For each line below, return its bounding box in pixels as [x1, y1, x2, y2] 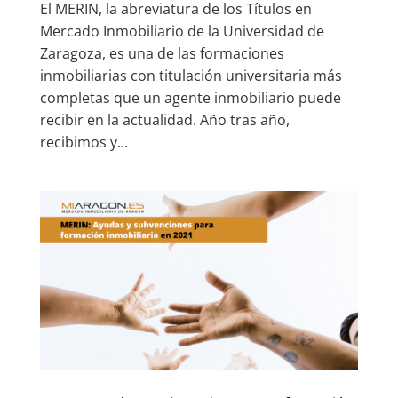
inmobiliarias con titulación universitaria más [39, 65, 342, 85]
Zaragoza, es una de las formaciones [39, 43, 284, 63]
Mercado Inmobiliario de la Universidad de [39, 20, 324, 41]
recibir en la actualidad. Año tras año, [39, 109, 290, 130]
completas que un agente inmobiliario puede [39, 87, 341, 107]
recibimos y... [39, 131, 128, 152]
